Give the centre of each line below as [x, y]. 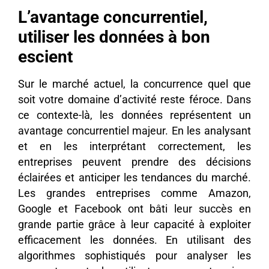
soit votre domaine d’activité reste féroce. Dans [134, 99]
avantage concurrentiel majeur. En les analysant [134, 131]
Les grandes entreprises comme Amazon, [134, 193]
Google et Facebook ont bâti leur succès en [134, 209]
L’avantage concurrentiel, [113, 17]
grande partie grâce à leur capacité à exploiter [134, 224]
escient [45, 56]
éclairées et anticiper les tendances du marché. [134, 177]
